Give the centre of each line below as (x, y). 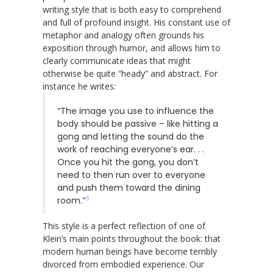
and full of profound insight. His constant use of (136, 22)
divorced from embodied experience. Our (123, 264)
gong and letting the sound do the (131, 136)
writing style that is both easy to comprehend (132, 9)
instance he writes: (79, 86)
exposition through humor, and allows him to (132, 48)
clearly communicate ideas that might (117, 60)
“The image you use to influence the (136, 111)
